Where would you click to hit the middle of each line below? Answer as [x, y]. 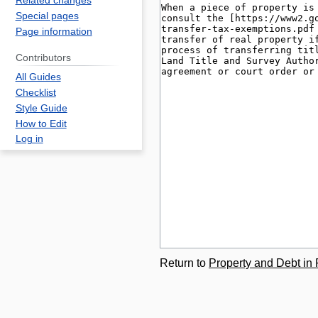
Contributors [43, 58]
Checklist [35, 93]
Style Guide [41, 108]
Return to [184, 263]
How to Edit [41, 124]
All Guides [38, 77]
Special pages [47, 16]
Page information [54, 31]
